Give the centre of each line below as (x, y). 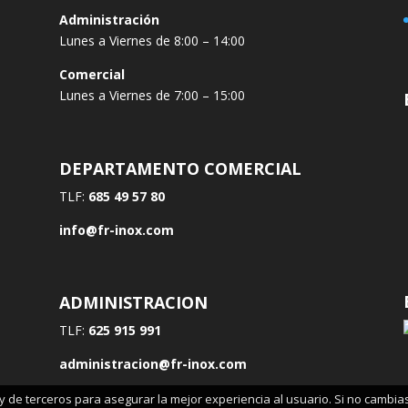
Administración (109, 20)
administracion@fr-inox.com (153, 363)
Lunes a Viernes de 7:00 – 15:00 (152, 96)
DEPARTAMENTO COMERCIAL (180, 168)
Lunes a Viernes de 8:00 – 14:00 (152, 41)
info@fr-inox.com (116, 229)
